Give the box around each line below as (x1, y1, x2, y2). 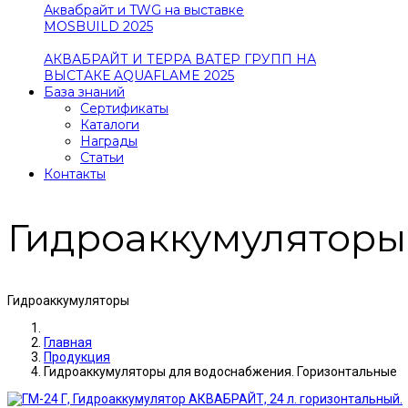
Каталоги (80, 117, 139, 133)
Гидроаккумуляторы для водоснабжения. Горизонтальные (44, 363, 397, 379)
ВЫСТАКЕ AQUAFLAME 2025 (44, 67, 234, 84)
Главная (44, 334, 92, 350)
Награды (80, 133, 138, 149)
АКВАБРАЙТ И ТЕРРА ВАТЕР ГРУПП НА (44, 51, 316, 67)
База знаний (44, 84, 125, 100)
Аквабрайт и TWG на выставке (44, 2, 244, 18)
